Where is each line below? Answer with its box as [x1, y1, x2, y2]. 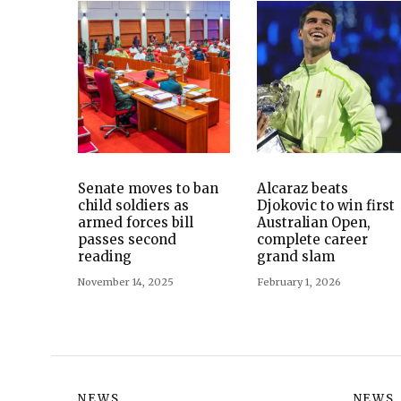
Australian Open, [257, 214, 371, 231]
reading [78, 248, 132, 265]
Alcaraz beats [257, 180, 348, 197]
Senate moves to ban [78, 180, 218, 197]
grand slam [257, 248, 335, 265]
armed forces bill [78, 214, 193, 231]
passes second [78, 231, 176, 248]
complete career [257, 231, 368, 248]
